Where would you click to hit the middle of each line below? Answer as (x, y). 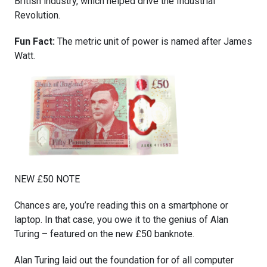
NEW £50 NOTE (47, 179)
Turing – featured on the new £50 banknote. (104, 234)
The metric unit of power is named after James (155, 42)
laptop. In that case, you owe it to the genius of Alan (121, 219)
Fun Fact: (36, 42)
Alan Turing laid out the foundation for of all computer (124, 260)
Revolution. (37, 15)
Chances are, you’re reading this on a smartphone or (121, 205)
